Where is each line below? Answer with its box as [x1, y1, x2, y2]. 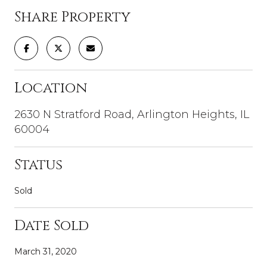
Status [14, 155, 63, 175]
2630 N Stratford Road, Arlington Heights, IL [14, 107, 249, 121]
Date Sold [14, 216, 89, 235]
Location [14, 78, 87, 98]
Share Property [14, 7, 131, 27]
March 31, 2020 [14, 246, 77, 257]
